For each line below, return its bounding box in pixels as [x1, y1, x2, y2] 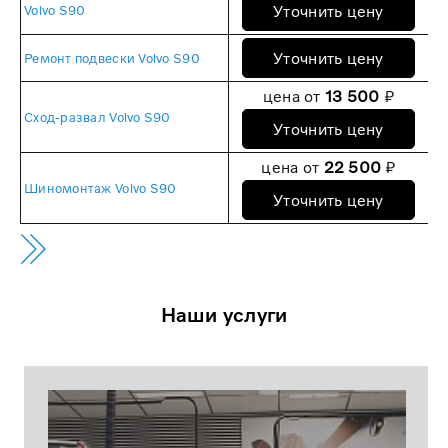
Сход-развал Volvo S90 [24, 109, 171, 126]
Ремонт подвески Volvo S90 [24, 50, 200, 67]
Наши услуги [160, 301, 288, 326]
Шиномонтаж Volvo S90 [24, 180, 177, 197]
